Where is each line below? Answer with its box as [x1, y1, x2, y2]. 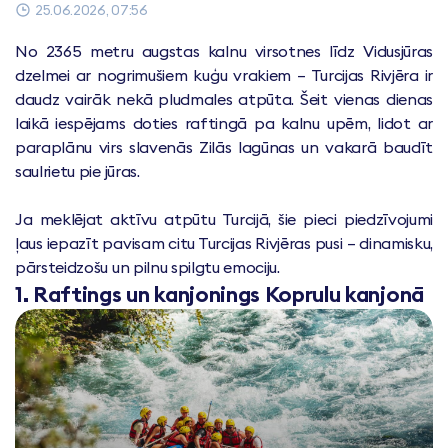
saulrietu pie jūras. [15, 161, 140, 181]
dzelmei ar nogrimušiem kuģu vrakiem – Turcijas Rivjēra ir [15, 65, 433, 85]
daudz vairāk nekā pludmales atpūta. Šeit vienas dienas [15, 89, 433, 109]
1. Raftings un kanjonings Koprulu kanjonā [15, 280, 424, 308]
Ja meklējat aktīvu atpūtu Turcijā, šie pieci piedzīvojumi [15, 209, 433, 229]
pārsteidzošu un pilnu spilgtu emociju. [15, 257, 280, 277]
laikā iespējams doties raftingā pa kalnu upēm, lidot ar [15, 113, 433, 133]
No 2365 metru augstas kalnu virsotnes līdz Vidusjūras [15, 41, 433, 61]
